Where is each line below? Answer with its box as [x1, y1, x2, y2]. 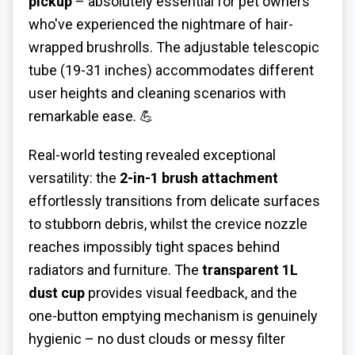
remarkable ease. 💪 [29, 108, 154, 125]
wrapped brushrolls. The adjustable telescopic [29, 39, 319, 56]
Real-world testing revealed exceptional [29, 146, 276, 163]
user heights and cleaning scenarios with [29, 85, 286, 102]
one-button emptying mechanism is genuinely [29, 307, 318, 324]
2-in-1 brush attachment [120, 169, 278, 186]
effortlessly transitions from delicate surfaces [29, 192, 320, 209]
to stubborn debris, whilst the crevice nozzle [29, 215, 307, 232]
